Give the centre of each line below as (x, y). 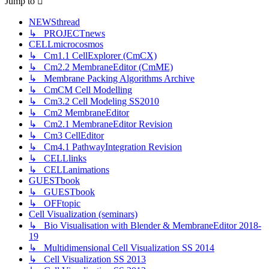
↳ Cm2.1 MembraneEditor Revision (101, 124)
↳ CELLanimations (69, 169)
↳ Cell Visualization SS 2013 (87, 259)
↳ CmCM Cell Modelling (80, 89)
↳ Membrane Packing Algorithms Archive (112, 78)
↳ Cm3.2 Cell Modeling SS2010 (94, 101)
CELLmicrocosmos (66, 44)
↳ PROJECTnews (67, 33)
